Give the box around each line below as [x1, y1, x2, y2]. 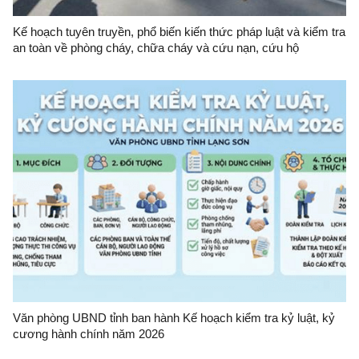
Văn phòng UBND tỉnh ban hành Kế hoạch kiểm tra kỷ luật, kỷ [13, 311, 335, 325]
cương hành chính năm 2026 [13, 327, 164, 341]
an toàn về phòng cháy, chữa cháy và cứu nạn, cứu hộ [13, 41, 299, 55]
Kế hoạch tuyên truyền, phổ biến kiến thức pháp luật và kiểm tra [13, 25, 345, 39]
